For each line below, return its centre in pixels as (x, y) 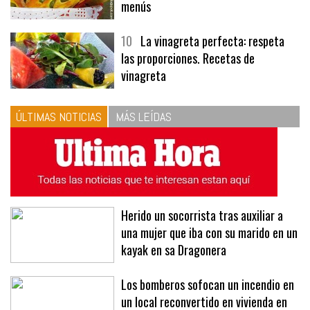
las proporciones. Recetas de (188, 58)
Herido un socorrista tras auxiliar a (202, 215)
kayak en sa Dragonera (174, 249)
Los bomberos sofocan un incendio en (208, 284)
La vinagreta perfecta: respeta (212, 40)
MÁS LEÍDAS (144, 116)
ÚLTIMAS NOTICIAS (59, 116)
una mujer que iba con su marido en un (209, 232)
